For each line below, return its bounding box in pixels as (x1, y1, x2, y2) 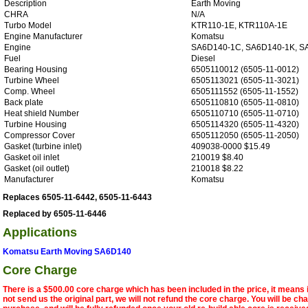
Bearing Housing (4, 64, 67, 74)
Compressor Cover (4, 130, 75, 140)
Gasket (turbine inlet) (4, 141, 82, 151)
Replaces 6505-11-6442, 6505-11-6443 (3, 192, 152, 202)
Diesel (191, 53, 215, 63)
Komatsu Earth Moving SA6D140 (3, 246, 131, 256)
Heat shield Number (4, 108, 79, 118)
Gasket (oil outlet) (4, 163, 69, 173)
